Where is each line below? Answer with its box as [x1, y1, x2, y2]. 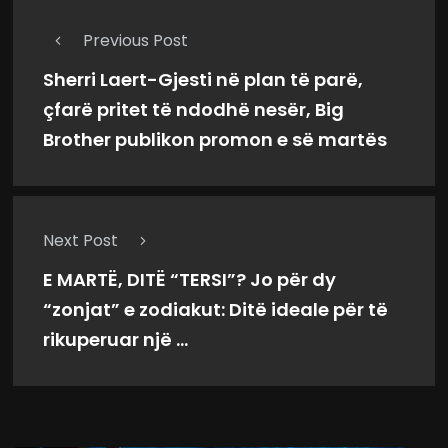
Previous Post [83, 28, 188, 52]
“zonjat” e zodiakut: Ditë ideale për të [43, 297, 388, 323]
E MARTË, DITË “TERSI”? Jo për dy [43, 267, 336, 293]
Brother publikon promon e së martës [43, 127, 387, 153]
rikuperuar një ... [43, 327, 188, 353]
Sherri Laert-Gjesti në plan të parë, [43, 67, 363, 93]
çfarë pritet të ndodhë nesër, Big [43, 97, 344, 123]
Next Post [43, 228, 118, 252]
